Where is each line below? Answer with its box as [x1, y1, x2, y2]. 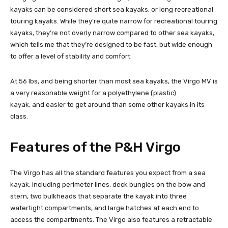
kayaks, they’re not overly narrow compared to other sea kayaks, [10, 28, 214, 37]
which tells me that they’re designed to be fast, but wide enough [10, 40, 212, 48]
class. [10, 112, 28, 120]
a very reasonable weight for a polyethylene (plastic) [10, 89, 176, 97]
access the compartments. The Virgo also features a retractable [10, 215, 212, 223]
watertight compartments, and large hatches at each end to [10, 204, 199, 212]
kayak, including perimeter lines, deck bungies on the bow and [10, 180, 205, 188]
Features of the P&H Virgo [10, 138, 181, 155]
